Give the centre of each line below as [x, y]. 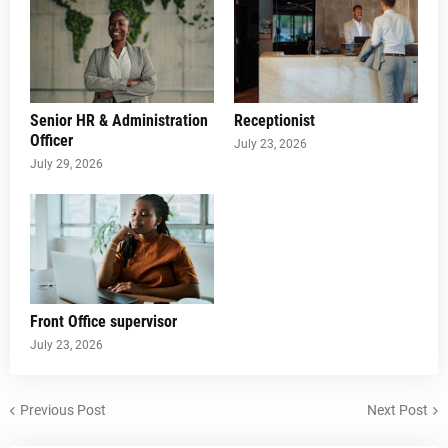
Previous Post [63, 409]
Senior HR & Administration [119, 120]
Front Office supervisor [103, 321]
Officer [51, 140]
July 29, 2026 [66, 164]
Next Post [397, 409]
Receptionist [274, 120]
